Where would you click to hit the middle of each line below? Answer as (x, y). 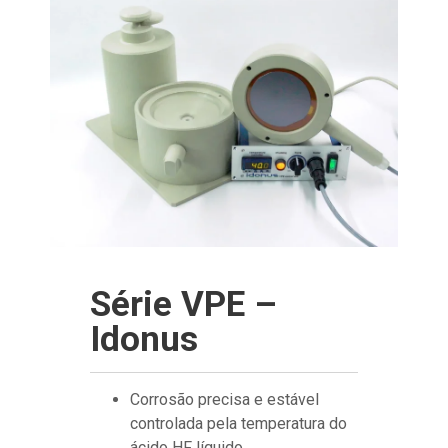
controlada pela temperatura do (238, 423)
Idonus (144, 339)
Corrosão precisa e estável (224, 399)
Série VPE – (183, 304)
